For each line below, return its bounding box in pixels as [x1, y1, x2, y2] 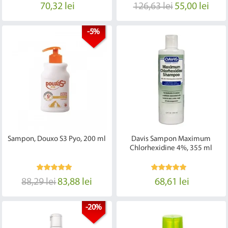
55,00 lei [174, 2, 209, 12]
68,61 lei [154, 177, 189, 188]
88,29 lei [21, 177, 56, 188]
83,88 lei [58, 177, 93, 188]
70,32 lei [40, 2, 75, 12]
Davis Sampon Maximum [131, 135, 211, 144]
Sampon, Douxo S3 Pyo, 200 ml [8, 135, 106, 144]
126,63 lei [133, 2, 173, 12]
